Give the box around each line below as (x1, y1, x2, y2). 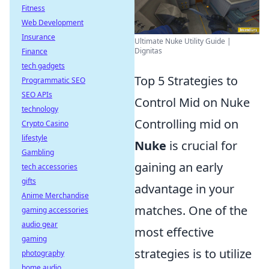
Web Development (22, 17, 83, 28)
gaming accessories (22, 205, 88, 215)
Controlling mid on (134, 116, 238, 132)
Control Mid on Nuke (134, 94, 250, 110)
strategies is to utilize (134, 246, 252, 262)
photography (22, 248, 64, 258)
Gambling (22, 147, 54, 157)
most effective (134, 224, 214, 240)
